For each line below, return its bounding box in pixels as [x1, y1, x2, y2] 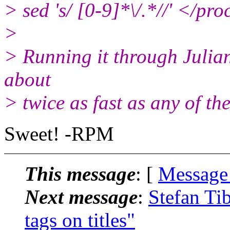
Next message [25, 185, 138, 208]
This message [25, 162, 136, 185]
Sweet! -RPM [4, 122, 114, 145]
